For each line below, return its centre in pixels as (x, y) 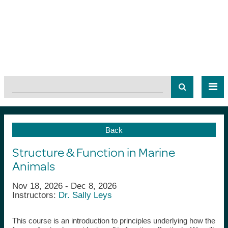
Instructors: (35, 195)
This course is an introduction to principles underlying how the (113, 220)
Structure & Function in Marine (93, 152)
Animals (33, 165)
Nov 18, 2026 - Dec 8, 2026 (64, 186)
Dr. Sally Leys (85, 195)
